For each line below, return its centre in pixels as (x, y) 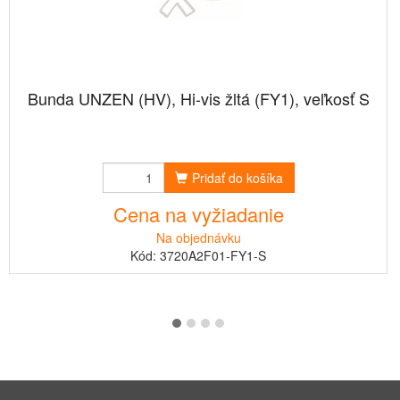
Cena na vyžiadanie (198, 214)
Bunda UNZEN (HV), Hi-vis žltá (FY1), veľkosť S (198, 99)
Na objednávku (198, 238)
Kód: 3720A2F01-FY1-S (198, 256)
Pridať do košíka (237, 178)
